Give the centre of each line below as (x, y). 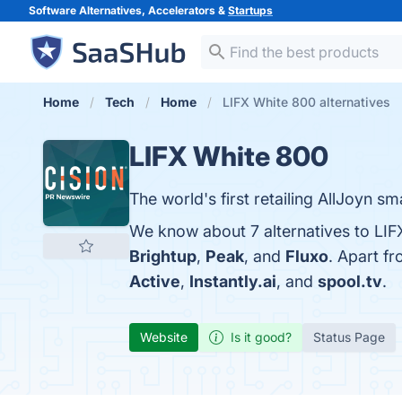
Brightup (163, 256)
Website (164, 337)
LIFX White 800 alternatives (306, 102)
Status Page (349, 337)
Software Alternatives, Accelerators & (128, 10)
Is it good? (261, 337)
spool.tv (350, 281)
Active (155, 281)
